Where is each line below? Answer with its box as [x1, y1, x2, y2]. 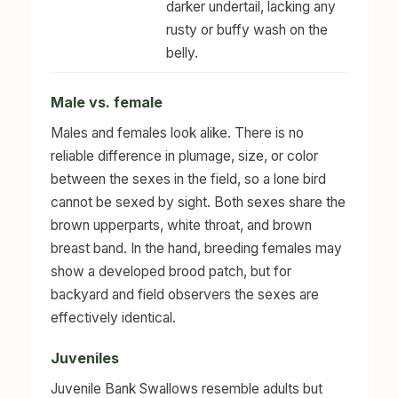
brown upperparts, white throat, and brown [51, 216, 312, 234]
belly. [166, 44, 198, 62]
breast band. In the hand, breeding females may [51, 239, 342, 257]
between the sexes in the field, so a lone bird [51, 170, 326, 187]
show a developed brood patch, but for [51, 262, 291, 280]
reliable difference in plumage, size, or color [51, 147, 318, 164]
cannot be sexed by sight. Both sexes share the [51, 193, 346, 211]
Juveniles [51, 348, 119, 367]
